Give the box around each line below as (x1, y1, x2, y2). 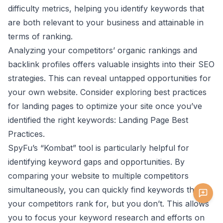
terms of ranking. (8, 31, 73, 41)
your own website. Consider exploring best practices (8, 87, 207, 97)
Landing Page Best (118, 115, 188, 125)
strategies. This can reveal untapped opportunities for (8, 73, 211, 83)
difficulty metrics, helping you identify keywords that (8, 3, 204, 13)
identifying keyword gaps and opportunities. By (8, 157, 185, 167)
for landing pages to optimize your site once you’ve (8, 101, 202, 111)
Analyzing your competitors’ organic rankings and (8, 45, 197, 55)
